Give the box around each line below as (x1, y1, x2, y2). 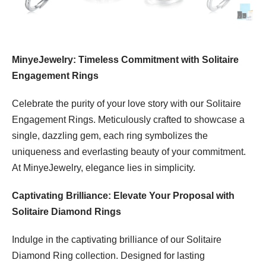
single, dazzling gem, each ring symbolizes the (12, 131, 208, 141)
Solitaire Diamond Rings (12, 207, 121, 217)
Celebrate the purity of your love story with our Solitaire (12, 99, 241, 109)
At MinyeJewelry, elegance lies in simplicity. (12, 163, 195, 173)
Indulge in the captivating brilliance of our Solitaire (12, 235, 221, 245)
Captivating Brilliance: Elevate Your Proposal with (12, 191, 235, 201)
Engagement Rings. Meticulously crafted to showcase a (12, 115, 245, 125)
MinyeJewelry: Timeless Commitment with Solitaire (12, 55, 239, 65)
